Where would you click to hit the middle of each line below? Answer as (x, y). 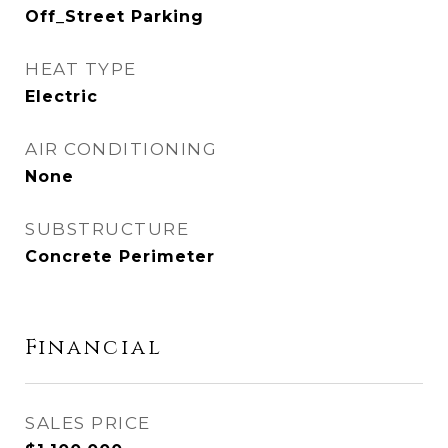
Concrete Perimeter (120, 256)
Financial (94, 348)
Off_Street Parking (114, 16)
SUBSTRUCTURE (107, 229)
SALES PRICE (88, 423)
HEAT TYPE (81, 69)
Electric (61, 96)
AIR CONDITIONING (121, 149)
